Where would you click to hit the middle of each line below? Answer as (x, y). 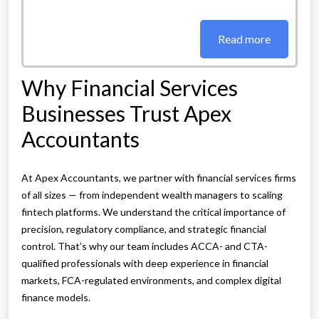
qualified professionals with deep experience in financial (145, 263)
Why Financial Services (130, 88)
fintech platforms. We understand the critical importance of (153, 212)
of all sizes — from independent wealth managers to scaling (152, 195)
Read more (244, 39)
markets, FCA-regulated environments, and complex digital (151, 281)
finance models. (56, 298)
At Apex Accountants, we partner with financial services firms (159, 178)
